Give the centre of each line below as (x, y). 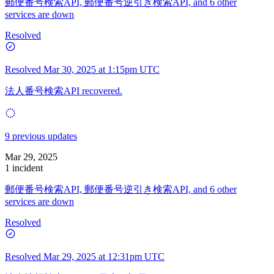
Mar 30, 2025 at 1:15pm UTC (102, 69)
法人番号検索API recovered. (64, 91)
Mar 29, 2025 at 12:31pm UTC (104, 256)
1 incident (24, 168)
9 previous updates (41, 136)
